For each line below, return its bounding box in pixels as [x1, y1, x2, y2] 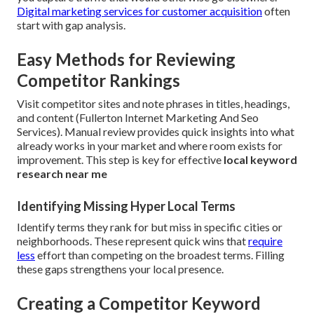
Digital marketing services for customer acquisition [17, 4, 262, 18]
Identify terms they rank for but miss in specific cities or [17, 220, 282, 234]
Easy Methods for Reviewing [17, 49, 235, 70]
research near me [17, 167, 107, 181]
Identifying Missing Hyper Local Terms [17, 198, 235, 214]
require [248, 234, 282, 248]
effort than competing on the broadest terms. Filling [35, 248, 285, 262]
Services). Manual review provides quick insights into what [17, 125, 294, 139]
